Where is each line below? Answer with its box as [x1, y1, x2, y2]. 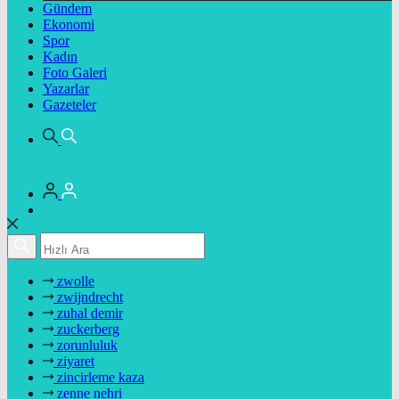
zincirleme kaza [57, 370, 144, 385]
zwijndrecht [57, 289, 123, 305]
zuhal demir [57, 305, 123, 321]
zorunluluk [57, 338, 118, 353]
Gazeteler [43, 97, 96, 112]
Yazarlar [43, 81, 89, 96]
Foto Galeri [43, 65, 107, 80]
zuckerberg [57, 322, 119, 337]
